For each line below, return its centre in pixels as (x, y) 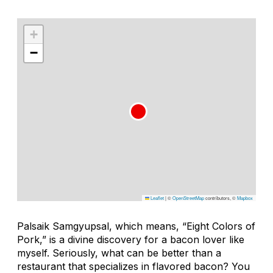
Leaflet (157, 197)
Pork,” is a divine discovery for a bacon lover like (131, 239)
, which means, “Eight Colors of (182, 226)
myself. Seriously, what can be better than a (119, 253)
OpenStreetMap (188, 197)
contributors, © (221, 197)
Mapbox (245, 197)
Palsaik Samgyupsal (63, 226)
